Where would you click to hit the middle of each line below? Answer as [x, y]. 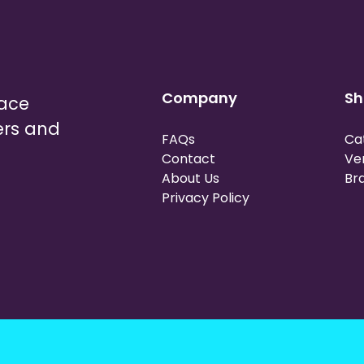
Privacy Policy [206, 198]
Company [199, 98]
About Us [191, 179]
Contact [188, 159]
